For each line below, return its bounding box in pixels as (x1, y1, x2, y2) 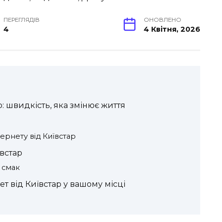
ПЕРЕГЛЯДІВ (3, 16, 40, 24)
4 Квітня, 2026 (144, 25, 200, 34)
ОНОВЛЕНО (144, 16, 181, 24)
